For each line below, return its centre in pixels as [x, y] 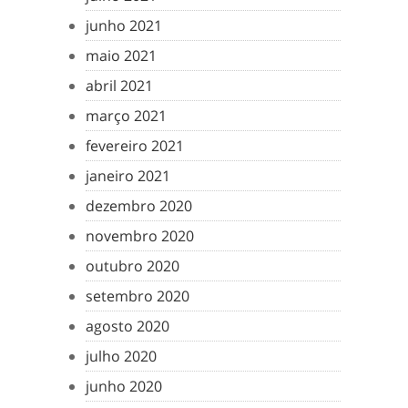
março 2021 [126, 116]
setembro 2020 [138, 296]
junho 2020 [124, 386]
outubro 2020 [133, 266]
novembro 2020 [140, 236]
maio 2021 [121, 56]
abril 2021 [119, 86]
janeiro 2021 [128, 176]
